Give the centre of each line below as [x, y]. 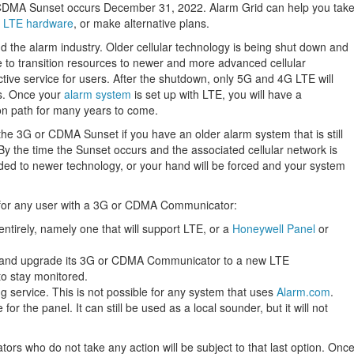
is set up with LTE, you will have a [217, 94]
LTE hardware [38, 23]
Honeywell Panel [274, 228]
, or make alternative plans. [141, 23]
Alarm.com [303, 292]
